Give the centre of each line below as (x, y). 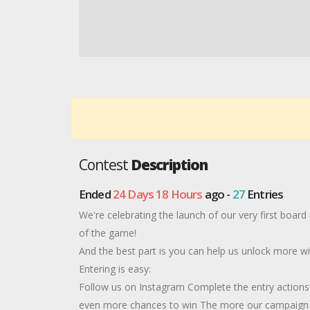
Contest (105, 165)
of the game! (108, 233)
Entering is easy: (115, 269)
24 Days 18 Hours (157, 194)
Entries (264, 194)
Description (169, 165)
